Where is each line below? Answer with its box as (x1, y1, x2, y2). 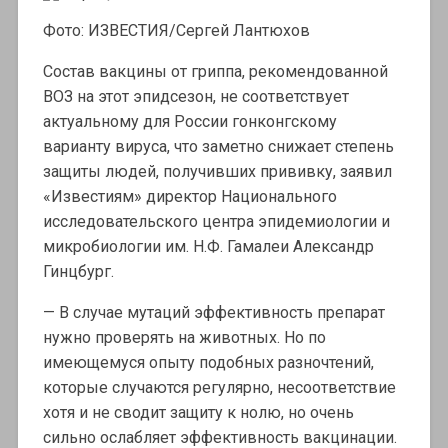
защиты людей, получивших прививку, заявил (42, 162, 392, 182)
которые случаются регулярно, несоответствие (42, 378, 396, 398)
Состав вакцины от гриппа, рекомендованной (42, 62, 388, 82)
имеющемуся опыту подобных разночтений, (42, 353, 374, 373)
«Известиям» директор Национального (42, 187, 337, 207)
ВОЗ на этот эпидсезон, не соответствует (42, 87, 349, 107)
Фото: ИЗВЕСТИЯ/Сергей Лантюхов (42, 21, 310, 41)
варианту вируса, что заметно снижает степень (42, 137, 394, 157)
